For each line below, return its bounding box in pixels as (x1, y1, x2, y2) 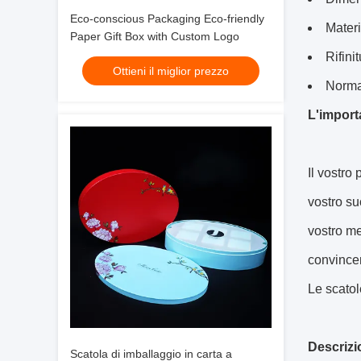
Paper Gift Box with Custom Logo (70, 30, 239, 43)
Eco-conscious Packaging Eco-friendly (70, 12, 264, 25)
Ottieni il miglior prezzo (113, 64, 229, 77)
